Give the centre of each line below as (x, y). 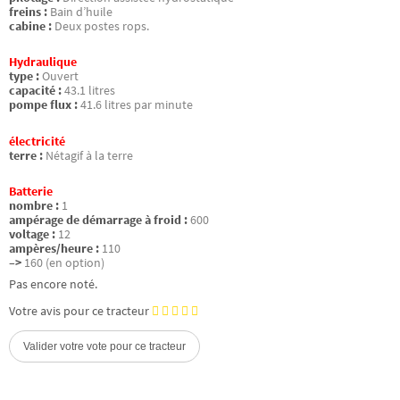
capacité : (35, 91)
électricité (37, 141)
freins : (28, 12)
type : (24, 77)
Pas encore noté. (53, 284)
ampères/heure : (54, 248)
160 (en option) (64, 262)
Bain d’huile (81, 12)
